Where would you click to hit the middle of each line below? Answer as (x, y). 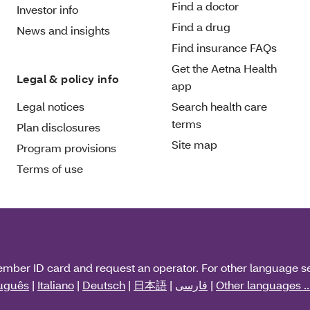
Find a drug (201, 26)
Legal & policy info (68, 78)
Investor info (47, 9)
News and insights (63, 30)
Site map (194, 144)
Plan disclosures (58, 127)
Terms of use (50, 168)
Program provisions (66, 147)
